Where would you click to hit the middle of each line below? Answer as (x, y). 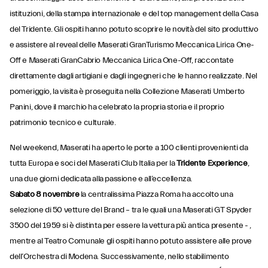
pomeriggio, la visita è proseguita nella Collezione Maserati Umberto (127, 92)
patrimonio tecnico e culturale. (63, 123)
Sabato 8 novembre (45, 194)
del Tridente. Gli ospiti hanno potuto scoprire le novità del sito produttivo (134, 29)
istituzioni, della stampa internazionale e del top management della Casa (134, 14)
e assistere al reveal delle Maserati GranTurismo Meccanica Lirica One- (132, 45)
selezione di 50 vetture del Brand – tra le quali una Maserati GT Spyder (131, 210)
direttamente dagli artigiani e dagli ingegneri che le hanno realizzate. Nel (134, 76)
